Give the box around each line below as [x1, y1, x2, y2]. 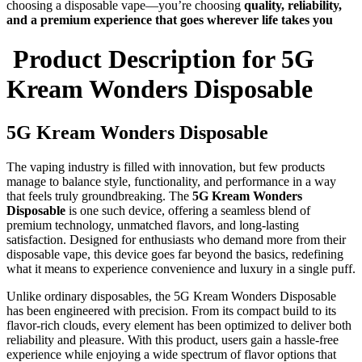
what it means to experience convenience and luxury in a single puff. [6, 261, 356, 276]
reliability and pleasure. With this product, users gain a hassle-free [6, 332, 339, 347]
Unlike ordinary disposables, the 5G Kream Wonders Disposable [6, 288, 336, 303]
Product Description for [6, 44, 281, 74]
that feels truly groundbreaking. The [6, 188, 192, 203]
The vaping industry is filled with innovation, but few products [6, 159, 325, 174]
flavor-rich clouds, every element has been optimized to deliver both [6, 318, 351, 332]
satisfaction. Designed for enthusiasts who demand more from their [6, 232, 346, 246]
